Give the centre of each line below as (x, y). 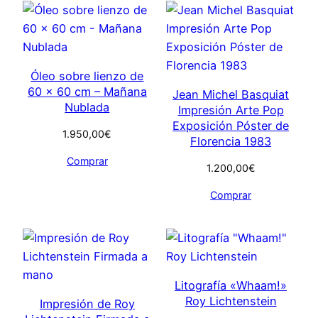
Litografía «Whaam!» (231, 285)
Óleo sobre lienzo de (87, 76)
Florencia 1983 (231, 141)
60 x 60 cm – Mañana (87, 91)
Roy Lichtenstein (231, 301)
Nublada (87, 107)
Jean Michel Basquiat (231, 94)
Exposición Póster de (231, 125)
